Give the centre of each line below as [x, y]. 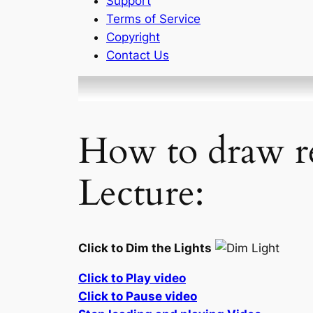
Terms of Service [153, 19]
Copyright [133, 37]
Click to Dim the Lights [145, 248]
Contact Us [138, 55]
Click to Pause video [138, 296]
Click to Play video [132, 278]
